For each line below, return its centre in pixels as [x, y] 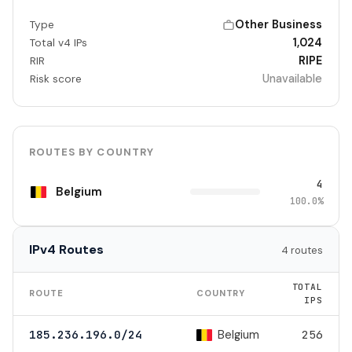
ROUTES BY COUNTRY [92, 152]
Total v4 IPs [58, 43]
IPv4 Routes [66, 250]
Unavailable [293, 79]
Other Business [279, 25]
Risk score [55, 79]
